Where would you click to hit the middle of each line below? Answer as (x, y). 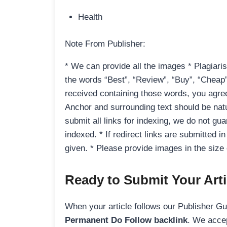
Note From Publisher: (105, 44)
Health (90, 17)
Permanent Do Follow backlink (126, 220)
